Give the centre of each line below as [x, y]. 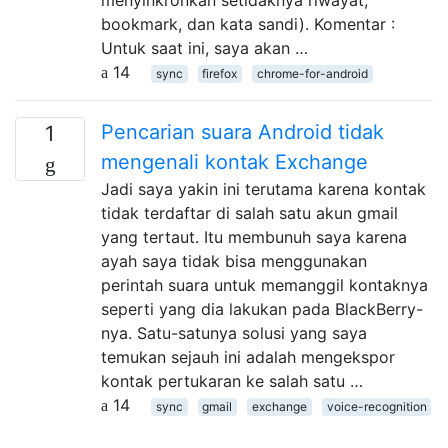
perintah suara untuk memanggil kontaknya [264, 284]
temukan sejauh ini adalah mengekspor [248, 356]
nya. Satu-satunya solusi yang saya [234, 332]
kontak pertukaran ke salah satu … [232, 380]
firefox [220, 73]
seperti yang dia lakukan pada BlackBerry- [262, 308]
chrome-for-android [312, 73]
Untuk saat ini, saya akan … [204, 47]
